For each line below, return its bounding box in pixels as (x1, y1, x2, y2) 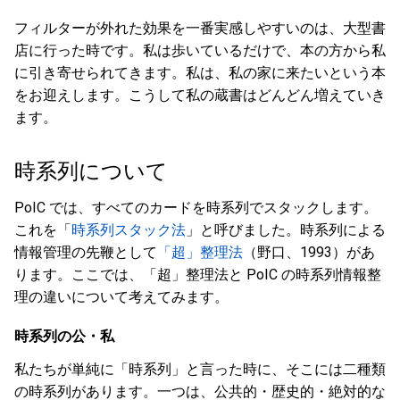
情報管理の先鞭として (14, 244, 157, 261)
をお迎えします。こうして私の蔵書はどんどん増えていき (14, 87, 386, 104)
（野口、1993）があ (243, 244, 375, 261)
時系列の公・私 (14, 328, 118, 345)
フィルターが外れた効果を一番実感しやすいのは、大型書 (14, 20, 386, 37)
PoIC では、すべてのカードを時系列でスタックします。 (14, 199, 378, 216)
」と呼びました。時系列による (186, 221, 386, 238)
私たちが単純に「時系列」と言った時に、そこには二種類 (14, 361, 386, 378)
